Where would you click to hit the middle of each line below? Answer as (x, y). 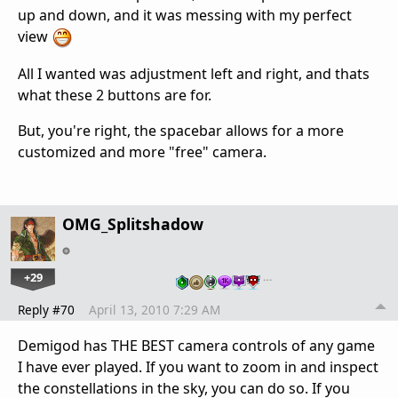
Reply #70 (46, 309)
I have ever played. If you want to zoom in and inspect (198, 366)
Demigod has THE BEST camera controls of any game (196, 345)
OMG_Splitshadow (133, 223)
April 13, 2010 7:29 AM (155, 309)
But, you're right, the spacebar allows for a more (181, 130)
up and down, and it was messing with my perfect (185, 16)
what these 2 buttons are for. (115, 95)
